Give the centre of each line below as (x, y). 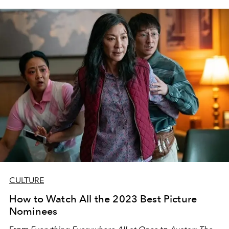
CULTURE (27, 180)
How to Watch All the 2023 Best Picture (103, 199)
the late (23, 10)
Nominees (33, 211)
